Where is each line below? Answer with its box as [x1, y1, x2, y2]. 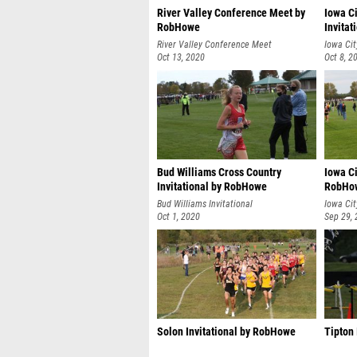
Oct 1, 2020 [157, 211, 200, 222]
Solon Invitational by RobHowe [157, 325, 296, 339]
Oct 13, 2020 [157, 52, 205, 63]
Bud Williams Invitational [157, 198, 253, 210]
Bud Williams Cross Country [157, 166, 281, 179]
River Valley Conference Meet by [157, 6, 305, 20]
